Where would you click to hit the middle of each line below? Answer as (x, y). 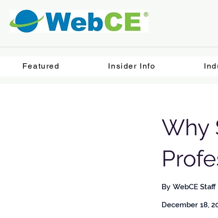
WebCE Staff (194, 187)
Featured (41, 66)
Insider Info (132, 66)
